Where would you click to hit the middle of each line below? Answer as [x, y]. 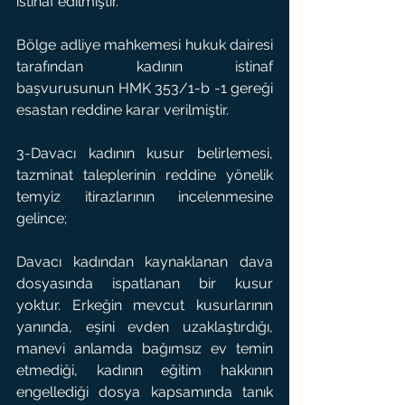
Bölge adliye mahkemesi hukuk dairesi [145, 45]
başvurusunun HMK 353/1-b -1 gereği [145, 88]
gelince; [42, 218]
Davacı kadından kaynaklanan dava [145, 262]
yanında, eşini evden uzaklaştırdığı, [145, 327]
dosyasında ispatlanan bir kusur [145, 283]
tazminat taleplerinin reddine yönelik [145, 175]
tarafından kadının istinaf [145, 66]
